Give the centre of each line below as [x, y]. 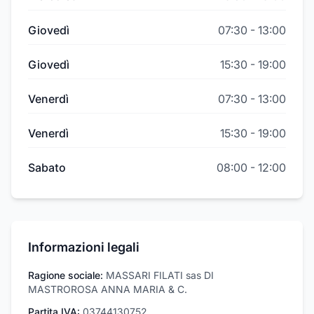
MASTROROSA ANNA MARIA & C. [108, 289]
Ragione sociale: [66, 275]
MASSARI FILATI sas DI [160, 275]
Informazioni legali [84, 247]
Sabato [47, 168]
